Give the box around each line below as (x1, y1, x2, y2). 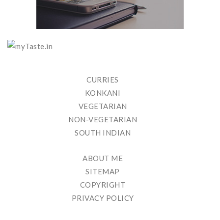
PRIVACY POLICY (71, 193, 134, 203)
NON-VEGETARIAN (68, 115, 137, 124)
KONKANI (84, 88, 121, 98)
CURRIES (86, 75, 119, 84)
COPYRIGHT (80, 180, 126, 190)
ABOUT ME (82, 154, 123, 163)
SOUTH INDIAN (75, 128, 131, 137)
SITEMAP (85, 167, 120, 176)
